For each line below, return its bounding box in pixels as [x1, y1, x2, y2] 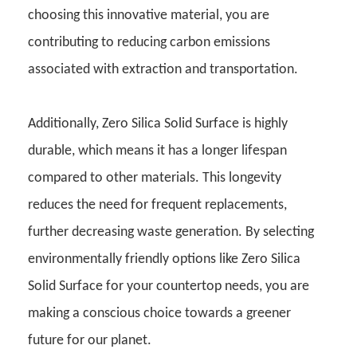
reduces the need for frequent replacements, [28, 197, 287, 213]
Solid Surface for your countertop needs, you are [28, 278, 309, 294]
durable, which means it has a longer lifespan [28, 143, 287, 159]
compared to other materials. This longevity [28, 170, 281, 186]
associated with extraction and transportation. [28, 61, 298, 77]
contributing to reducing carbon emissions [28, 34, 270, 50]
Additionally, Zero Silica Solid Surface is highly [28, 116, 288, 131]
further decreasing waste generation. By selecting [28, 224, 314, 240]
